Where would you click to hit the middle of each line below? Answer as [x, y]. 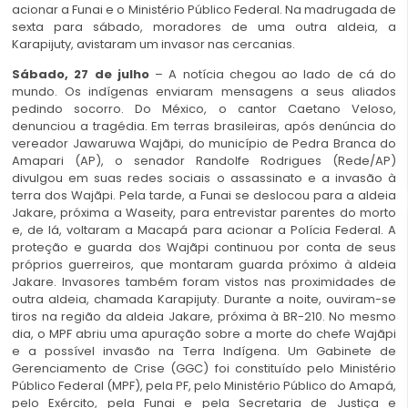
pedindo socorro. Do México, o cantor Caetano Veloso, [204, 109]
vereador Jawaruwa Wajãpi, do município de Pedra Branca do [204, 144]
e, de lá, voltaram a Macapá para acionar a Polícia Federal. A [204, 230]
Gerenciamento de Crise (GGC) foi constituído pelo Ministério [204, 369]
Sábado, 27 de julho [81, 75]
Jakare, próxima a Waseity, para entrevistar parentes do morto [204, 213]
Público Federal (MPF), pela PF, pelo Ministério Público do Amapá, [204, 386]
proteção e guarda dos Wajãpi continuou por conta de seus [204, 248]
